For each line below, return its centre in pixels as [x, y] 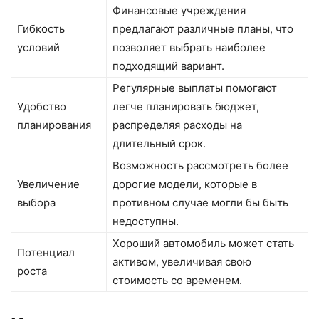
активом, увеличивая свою [182, 261]
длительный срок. [159, 143]
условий [38, 47]
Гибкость [41, 28]
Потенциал [46, 252]
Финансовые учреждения [179, 10]
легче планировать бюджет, [186, 106]
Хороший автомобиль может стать [203, 243]
